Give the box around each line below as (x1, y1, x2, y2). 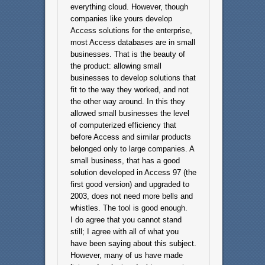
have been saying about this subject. (70, 238, 196, 248)
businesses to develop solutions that (70, 73, 196, 82)
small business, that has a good (70, 156, 180, 165)
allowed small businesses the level (70, 108, 189, 118)
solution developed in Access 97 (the (70, 167, 196, 177)
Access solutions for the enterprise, (70, 25, 192, 35)
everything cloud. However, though (70, 2, 188, 11)
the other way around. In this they (70, 96, 185, 106)
